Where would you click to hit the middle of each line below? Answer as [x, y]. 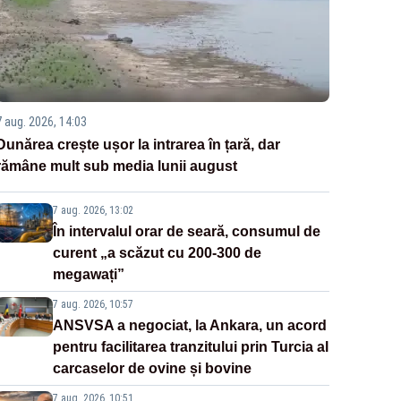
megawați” [88, 275]
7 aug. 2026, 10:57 [93, 305]
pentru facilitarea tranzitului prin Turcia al [190, 347]
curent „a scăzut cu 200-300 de [157, 253]
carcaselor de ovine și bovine [152, 369]
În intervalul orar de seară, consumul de [186, 232]
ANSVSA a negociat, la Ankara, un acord [189, 326]
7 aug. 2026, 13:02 [93, 211]
